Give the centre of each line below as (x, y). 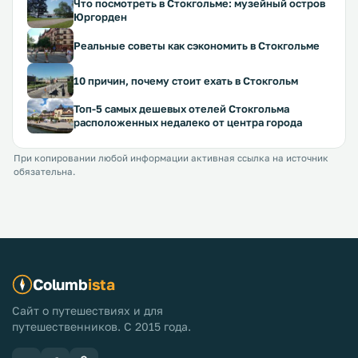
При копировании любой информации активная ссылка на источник (171, 158)
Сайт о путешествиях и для (88, 310)
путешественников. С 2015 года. (101, 326)
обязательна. (44, 172)
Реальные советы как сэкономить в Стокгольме (197, 45)
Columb (60, 284)
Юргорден (100, 17)
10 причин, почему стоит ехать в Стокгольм (186, 80)
